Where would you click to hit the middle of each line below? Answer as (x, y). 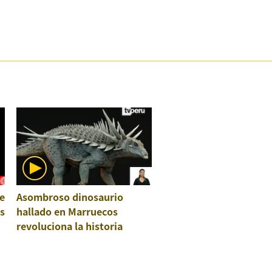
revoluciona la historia (70, 226)
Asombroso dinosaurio (70, 197)
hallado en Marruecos (67, 211)
